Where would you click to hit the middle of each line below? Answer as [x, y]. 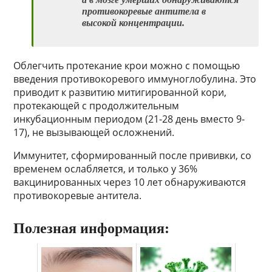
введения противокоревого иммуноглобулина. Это [135, 79]
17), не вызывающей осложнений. [94, 133]
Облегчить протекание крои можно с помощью [127, 66]
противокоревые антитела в [144, 12]
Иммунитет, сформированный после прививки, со [133, 156]
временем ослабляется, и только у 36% [106, 169]
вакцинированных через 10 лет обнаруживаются [130, 182]
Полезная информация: [92, 229]
